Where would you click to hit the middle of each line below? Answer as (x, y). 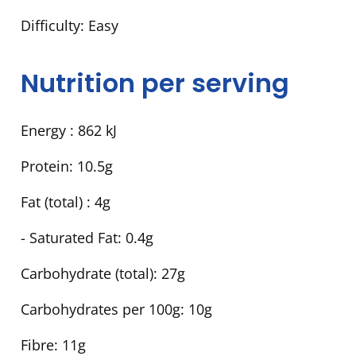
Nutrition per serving (155, 83)
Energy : (49, 130)
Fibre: (41, 344)
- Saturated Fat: (73, 237)
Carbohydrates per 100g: (104, 309)
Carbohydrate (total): (91, 273)
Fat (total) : (58, 201)
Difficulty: (54, 26)
